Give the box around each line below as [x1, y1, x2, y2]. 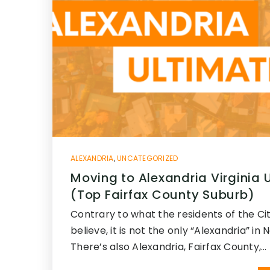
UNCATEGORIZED [117, 153, 178, 163]
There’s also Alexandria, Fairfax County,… [71, 240, 267, 254]
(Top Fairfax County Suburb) [71, 186, 255, 203]
